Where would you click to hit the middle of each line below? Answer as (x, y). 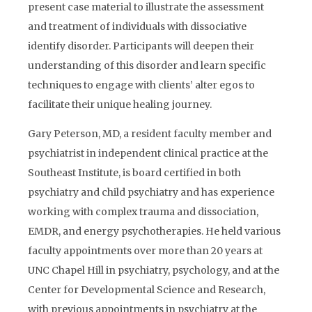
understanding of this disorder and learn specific (147, 65)
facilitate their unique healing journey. (120, 104)
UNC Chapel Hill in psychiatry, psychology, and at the (154, 270)
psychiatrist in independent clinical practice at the (148, 153)
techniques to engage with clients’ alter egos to (141, 85)
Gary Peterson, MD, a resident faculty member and (150, 134)
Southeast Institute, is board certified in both (134, 173)
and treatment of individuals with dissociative (137, 26)
